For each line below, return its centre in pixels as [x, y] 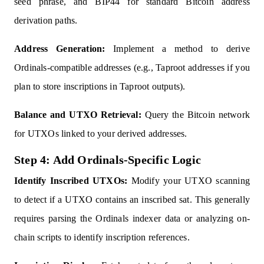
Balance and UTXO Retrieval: [78, 115]
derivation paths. [46, 21]
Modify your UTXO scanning [189, 181]
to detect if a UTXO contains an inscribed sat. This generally [132, 200]
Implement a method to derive [177, 49]
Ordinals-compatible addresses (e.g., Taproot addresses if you [132, 68]
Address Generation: [60, 49]
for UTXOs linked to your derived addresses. [101, 134]
